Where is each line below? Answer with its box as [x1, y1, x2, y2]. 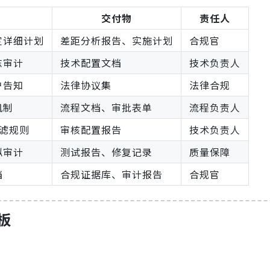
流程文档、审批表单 [60, 100, 152, 115]
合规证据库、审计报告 [60, 167, 163, 182]
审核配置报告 [60, 122, 122, 137]
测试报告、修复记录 [60, 145, 152, 160]
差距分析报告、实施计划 [60, 33, 173, 48]
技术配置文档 [60, 55, 122, 71]
